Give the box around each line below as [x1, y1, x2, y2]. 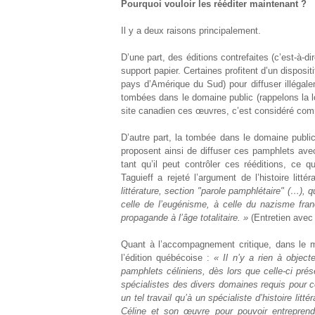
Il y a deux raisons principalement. [121, 25, 261, 36]
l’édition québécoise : [121, 252, 214, 263]
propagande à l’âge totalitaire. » [121, 212, 248, 223]
